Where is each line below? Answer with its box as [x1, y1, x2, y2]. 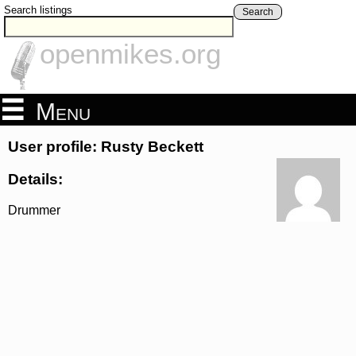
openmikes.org [40, 38, 221, 70]
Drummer [8, 203, 60, 217]
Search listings [4, 4, 72, 16]
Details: [8, 170, 63, 188]
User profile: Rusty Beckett [8, 138, 203, 156]
